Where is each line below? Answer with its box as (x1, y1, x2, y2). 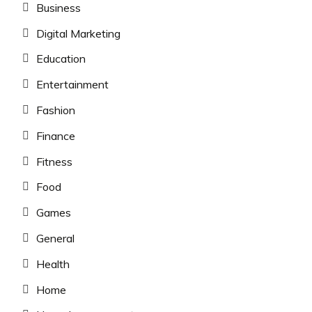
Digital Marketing (36, 26, 120, 40)
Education (36, 52, 86, 66)
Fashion (36, 103, 75, 118)
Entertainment (36, 77, 109, 92)
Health (36, 256, 70, 271)
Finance (36, 128, 75, 143)
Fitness (36, 154, 72, 169)
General (36, 231, 75, 245)
